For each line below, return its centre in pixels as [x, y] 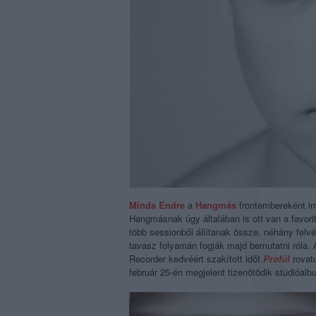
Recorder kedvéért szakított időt [196, 259]
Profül [276, 259]
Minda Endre [157, 205]
